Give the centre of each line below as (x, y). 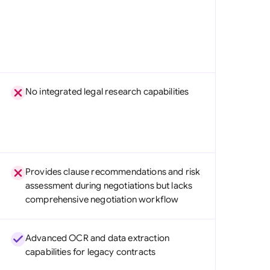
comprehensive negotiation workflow (102, 199)
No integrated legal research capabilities (107, 92)
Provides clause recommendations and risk (113, 172)
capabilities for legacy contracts (90, 252)
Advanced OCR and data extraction (97, 238)
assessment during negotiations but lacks (109, 186)
